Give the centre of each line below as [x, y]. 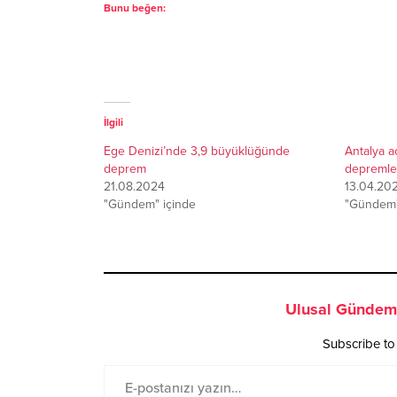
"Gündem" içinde [150, 204]
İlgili [113, 122]
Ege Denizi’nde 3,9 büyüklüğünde [197, 151]
